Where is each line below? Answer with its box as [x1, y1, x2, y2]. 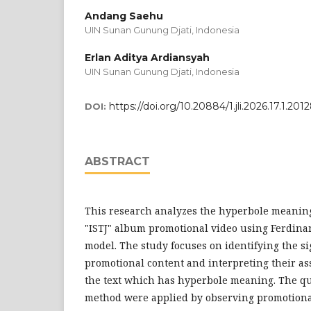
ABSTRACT [85, 154, 150, 168]
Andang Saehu [85, 9, 163, 22]
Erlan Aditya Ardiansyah [85, 51, 210, 64]
